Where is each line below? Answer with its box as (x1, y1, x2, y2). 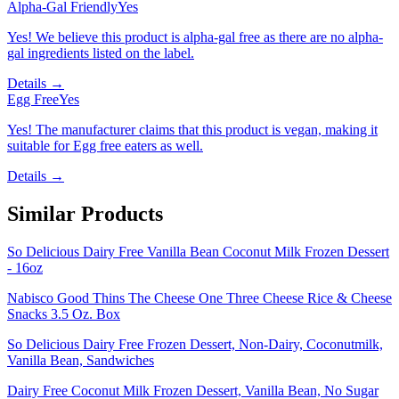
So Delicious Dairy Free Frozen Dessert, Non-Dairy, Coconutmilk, (7, 337, 383, 353)
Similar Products (7, 202, 163, 226)
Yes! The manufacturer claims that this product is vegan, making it (7, 122, 378, 138)
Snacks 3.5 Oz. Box (7, 306, 120, 322)
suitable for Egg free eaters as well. (7, 138, 203, 154)
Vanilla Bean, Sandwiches (7, 353, 154, 369)
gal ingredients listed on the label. (7, 45, 194, 61)
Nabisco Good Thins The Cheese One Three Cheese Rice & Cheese (7, 290, 392, 306)
